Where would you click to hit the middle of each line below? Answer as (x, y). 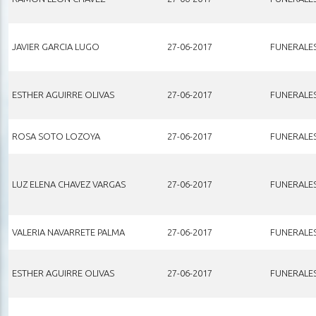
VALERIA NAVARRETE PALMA (68, 232)
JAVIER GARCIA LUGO (55, 46)
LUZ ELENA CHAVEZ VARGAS (68, 184)
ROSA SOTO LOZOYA (56, 136)
